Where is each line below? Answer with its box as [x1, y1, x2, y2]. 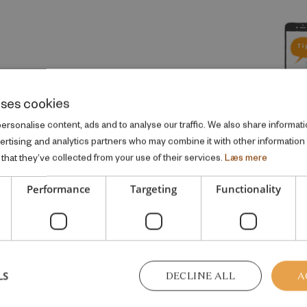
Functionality [215, 182, 281, 195]
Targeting [130, 182, 177, 195]
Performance [27, 182, 91, 195]
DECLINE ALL [165, 269, 235, 282]
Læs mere [225, 151, 267, 162]
